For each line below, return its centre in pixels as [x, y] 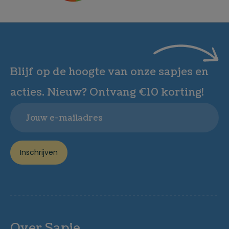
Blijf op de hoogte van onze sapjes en [109, 72]
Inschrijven [39, 152]
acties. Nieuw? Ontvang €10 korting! [107, 93]
